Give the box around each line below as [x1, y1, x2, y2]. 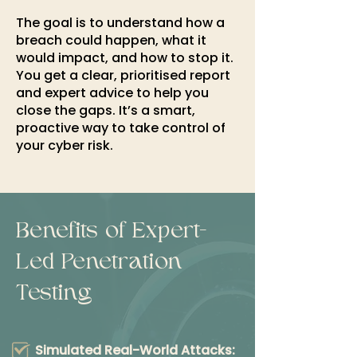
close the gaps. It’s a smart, [16, 101, 195, 120]
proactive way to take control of [16, 119, 226, 137]
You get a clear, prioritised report [16, 66, 230, 84]
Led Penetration [16, 252, 182, 274]
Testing [16, 283, 92, 305]
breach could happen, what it [16, 31, 206, 49]
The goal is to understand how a [16, 14, 225, 32]
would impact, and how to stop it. [16, 49, 233, 67]
